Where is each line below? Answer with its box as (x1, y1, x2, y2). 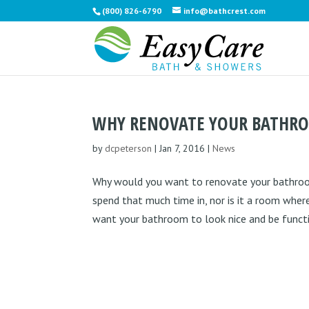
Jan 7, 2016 (159, 142, 206, 154)
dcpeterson (105, 142, 152, 154)
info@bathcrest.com (183, 6, 266, 16)
